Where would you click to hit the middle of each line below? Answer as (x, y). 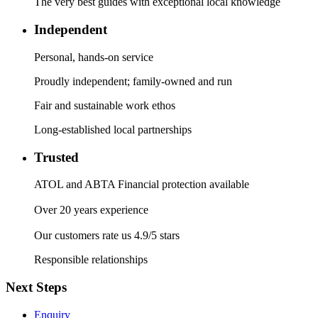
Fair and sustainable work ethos (105, 105)
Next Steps (36, 287)
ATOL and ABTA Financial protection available (142, 185)
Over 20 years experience (91, 210)
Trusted (58, 157)
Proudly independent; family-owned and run (133, 81)
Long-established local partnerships (113, 129)
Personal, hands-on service (94, 57)
